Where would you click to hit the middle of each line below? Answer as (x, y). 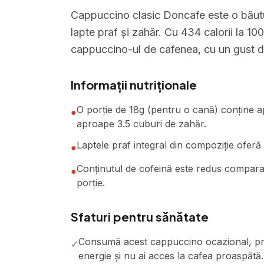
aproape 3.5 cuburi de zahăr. (141, 124)
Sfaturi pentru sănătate (140, 217)
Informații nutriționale (134, 85)
